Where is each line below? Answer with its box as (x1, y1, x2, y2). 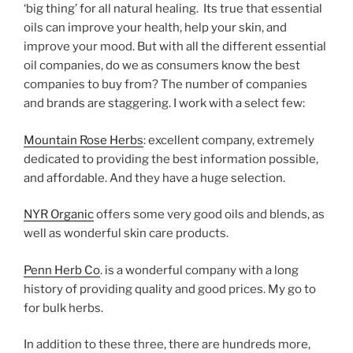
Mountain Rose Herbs (24, 132, 143, 147)
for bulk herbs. (24, 300, 103, 315)
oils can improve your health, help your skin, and (24, 20, 287, 35)
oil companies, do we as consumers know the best (24, 58, 300, 73)
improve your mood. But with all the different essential (24, 39, 326, 54)
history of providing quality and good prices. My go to (24, 281, 316, 296)
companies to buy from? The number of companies (24, 77, 307, 92)
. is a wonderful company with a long (100, 262, 299, 277)
